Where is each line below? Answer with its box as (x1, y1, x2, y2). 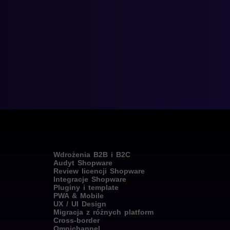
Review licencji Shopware (53, 166, 145, 175)
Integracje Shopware (53, 175, 126, 183)
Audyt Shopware (53, 158, 112, 167)
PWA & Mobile (53, 191, 104, 200)
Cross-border (53, 216, 100, 224)
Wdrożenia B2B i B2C (53, 150, 130, 159)
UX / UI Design (53, 199, 106, 208)
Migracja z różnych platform (53, 207, 154, 216)
